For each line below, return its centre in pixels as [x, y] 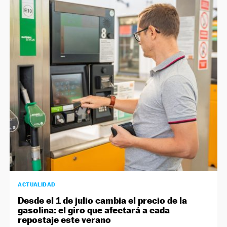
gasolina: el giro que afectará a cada [94, 210]
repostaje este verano [65, 220]
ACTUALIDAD [37, 185]
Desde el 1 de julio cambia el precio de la [103, 201]
